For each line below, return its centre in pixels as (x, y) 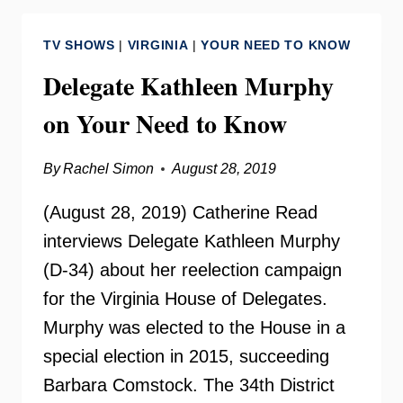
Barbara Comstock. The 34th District (189, 385)
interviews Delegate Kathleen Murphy (192, 241)
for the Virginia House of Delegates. (185, 299)
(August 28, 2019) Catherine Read (180, 212)
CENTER (171, 27)
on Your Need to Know (165, 124)
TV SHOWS (79, 45)
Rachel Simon (109, 169)
